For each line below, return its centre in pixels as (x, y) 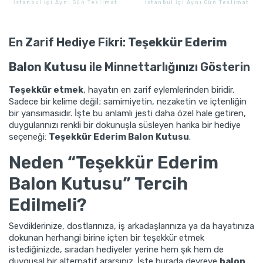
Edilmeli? (48, 205)
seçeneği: (29, 136)
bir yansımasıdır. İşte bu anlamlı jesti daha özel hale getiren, (127, 113)
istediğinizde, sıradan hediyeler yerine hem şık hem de (116, 249)
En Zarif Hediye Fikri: (68, 42)
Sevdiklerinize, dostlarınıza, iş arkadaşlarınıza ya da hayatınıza (131, 226)
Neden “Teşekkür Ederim (114, 162)
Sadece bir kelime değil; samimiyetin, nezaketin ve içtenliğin (128, 101)
